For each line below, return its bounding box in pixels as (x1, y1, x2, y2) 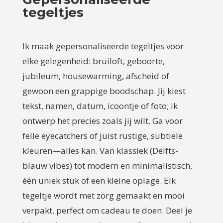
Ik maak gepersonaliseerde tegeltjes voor (22, 40, 184, 52)
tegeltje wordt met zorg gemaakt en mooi (22, 190, 185, 202)
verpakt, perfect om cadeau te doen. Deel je (22, 205, 192, 217)
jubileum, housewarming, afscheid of (22, 70, 169, 82)
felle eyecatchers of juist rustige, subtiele (22, 130, 183, 142)
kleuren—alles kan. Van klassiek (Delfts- (22, 145, 178, 157)
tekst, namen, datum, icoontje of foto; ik (22, 100, 178, 112)
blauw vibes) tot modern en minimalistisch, (22, 160, 192, 172)
